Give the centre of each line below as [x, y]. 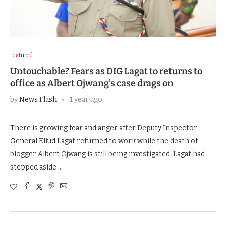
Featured [21, 55]
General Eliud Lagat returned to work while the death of [104, 141]
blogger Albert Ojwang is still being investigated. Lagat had [107, 154]
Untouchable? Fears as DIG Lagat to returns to [106, 71]
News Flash [38, 100]
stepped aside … [36, 167]
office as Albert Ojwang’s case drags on [92, 83]
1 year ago [86, 100]
